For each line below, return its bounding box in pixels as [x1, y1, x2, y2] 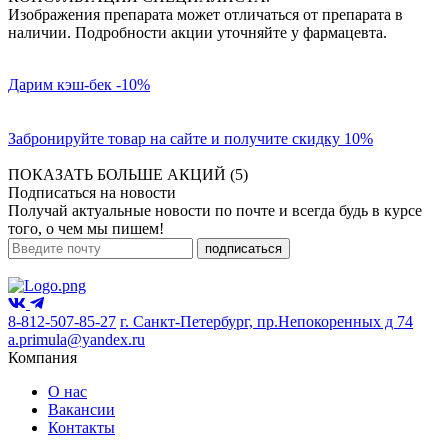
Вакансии [48, 401, 115, 418]
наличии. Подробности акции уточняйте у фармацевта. [8, 24, 387, 41]
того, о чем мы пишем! [8, 220, 164, 237]
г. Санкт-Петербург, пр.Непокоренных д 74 [120, 313, 413, 330]
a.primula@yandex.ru [8, 331, 145, 348]
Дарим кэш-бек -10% [8, 76, 150, 93]
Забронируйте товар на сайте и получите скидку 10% [8, 130, 373, 147]
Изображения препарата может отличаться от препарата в [8, 6, 403, 23]
